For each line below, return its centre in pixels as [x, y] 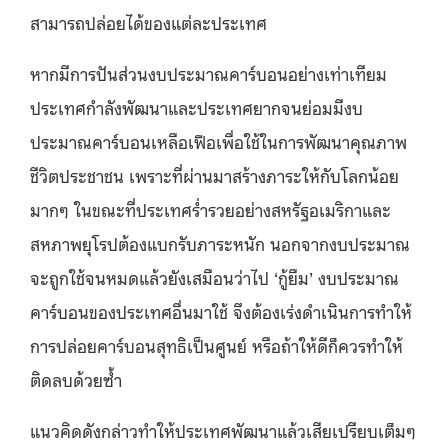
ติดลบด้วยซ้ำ [76, 378]
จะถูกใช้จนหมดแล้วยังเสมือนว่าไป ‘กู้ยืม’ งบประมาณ [214, 276]
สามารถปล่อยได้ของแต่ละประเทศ [148, 21]
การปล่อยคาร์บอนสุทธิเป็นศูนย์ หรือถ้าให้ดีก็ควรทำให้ [216, 344]
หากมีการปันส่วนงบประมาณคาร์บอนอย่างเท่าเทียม [208, 72]
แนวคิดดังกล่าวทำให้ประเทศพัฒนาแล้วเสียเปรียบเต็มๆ [223, 429]
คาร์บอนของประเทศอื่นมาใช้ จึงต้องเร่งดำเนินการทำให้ [221, 310]
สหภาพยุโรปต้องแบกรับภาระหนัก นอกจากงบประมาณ [220, 242]
